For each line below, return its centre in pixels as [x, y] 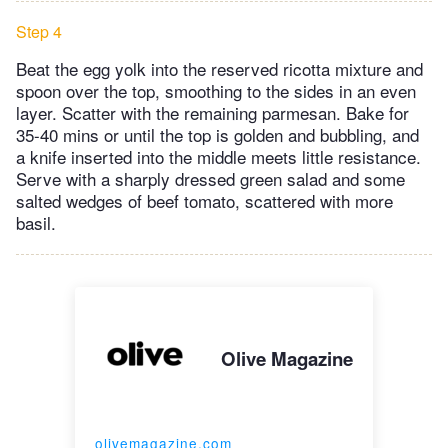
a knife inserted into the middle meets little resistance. [218, 156]
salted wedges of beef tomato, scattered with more [204, 200]
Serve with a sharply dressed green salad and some [210, 178]
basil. [36, 222]
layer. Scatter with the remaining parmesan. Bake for [212, 112]
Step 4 [39, 31]
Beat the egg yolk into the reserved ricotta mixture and [219, 68]
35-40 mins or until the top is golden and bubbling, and [217, 134]
